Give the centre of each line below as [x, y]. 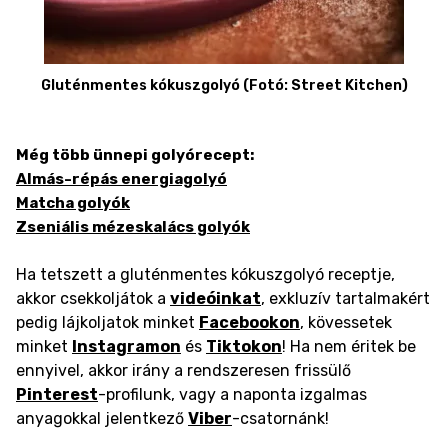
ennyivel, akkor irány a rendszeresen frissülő [183, 370]
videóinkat [215, 298]
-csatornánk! [280, 418]
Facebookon [249, 322]
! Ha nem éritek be [349, 346]
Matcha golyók [73, 202]
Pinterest [57, 394]
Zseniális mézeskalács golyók [133, 226]
